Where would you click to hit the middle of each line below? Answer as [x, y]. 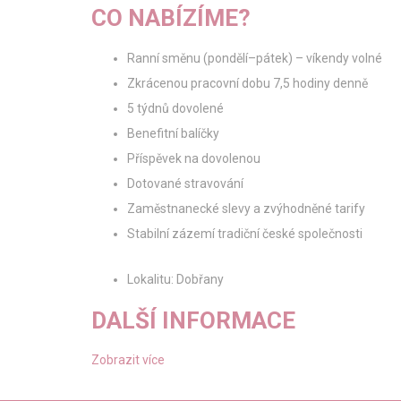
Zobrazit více [128, 360]
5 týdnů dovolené [175, 108]
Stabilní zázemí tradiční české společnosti [245, 234]
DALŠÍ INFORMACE [193, 320]
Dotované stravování [185, 183]
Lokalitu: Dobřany [175, 279]
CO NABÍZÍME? [171, 18]
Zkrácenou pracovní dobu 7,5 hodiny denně [247, 83]
